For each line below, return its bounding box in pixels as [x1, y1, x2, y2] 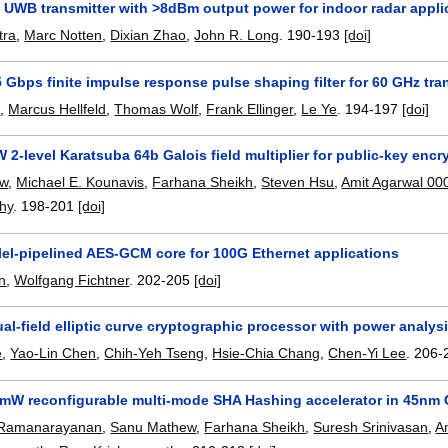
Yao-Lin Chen [10, 345, 97, 362]
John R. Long [194, 27, 280, 44]
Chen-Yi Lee [328, 345, 407, 362]
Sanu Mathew [110, 418, 197, 435]
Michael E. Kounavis [16, 174, 145, 191]
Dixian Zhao [110, 27, 187, 44]
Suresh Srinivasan [313, 418, 429, 435]
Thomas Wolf [114, 100, 199, 117]
